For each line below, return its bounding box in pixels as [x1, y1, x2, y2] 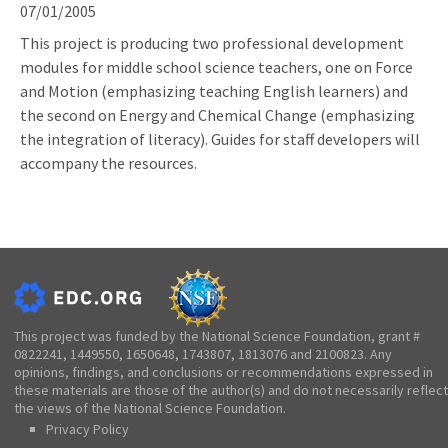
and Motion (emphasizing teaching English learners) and [20, 80, 408, 101]
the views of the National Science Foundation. [14, 398, 286, 417]
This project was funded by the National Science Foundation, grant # [14, 326, 420, 345]
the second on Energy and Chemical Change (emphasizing [20, 104, 415, 125]
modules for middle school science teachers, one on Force [20, 56, 413, 77]
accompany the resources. [20, 152, 197, 173]
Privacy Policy [46, 419, 129, 438]
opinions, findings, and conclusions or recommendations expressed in [14, 362, 433, 381]
